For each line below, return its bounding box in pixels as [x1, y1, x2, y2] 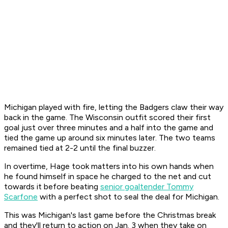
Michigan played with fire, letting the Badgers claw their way [4, 102, 223, 112]
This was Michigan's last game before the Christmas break [4, 210, 216, 220]
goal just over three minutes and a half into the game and [4, 123, 213, 133]
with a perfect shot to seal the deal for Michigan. [38, 192, 221, 202]
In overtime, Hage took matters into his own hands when [4, 161, 214, 172]
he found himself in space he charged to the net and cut [4, 172, 211, 182]
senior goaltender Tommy [100, 182, 193, 192]
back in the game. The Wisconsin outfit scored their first [4, 112, 211, 123]
